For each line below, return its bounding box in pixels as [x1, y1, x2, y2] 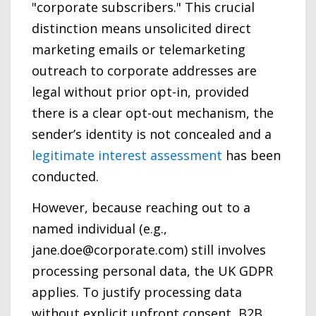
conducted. [32, 167, 99, 185]
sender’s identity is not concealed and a [32, 125, 272, 142]
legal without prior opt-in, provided [32, 83, 249, 100]
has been [222, 146, 281, 164]
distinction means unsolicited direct [32, 19, 251, 37]
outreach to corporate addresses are [32, 61, 257, 79]
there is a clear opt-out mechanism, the [32, 104, 274, 121]
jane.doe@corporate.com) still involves [32, 241, 266, 258]
